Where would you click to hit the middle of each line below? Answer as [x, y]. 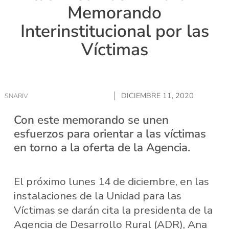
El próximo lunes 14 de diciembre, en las [111, 182]
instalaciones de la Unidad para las [97, 196]
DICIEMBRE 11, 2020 [157, 96]
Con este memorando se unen [91, 120]
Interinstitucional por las [114, 31]
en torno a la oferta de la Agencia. [102, 147]
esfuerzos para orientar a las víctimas [110, 133]
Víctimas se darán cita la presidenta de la [113, 210]
